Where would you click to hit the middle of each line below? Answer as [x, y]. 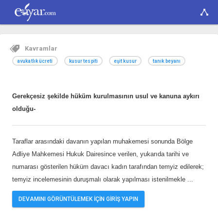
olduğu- [24, 109]
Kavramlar [41, 48]
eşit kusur [125, 61]
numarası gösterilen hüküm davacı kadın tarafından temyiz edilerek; [108, 167]
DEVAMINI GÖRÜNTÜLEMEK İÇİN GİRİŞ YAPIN [78, 199]
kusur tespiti [83, 61]
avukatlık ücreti [35, 61]
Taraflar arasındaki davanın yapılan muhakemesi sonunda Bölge [102, 141]
